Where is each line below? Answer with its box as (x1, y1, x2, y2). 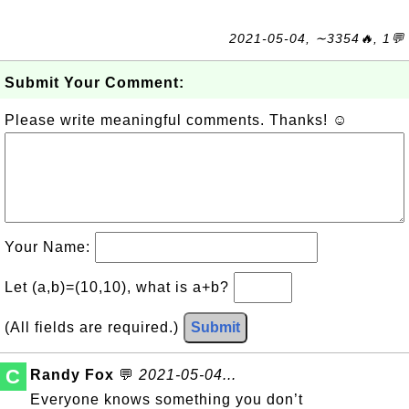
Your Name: (5, 239, 95, 255)
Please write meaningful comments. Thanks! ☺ (5, 112, 348, 128)
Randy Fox (30, 367, 114, 383)
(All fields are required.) (5, 320, 184, 335)
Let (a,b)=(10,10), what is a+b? (5, 279, 234, 295)
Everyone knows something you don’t (30, 392, 303, 407)
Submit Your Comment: (5, 75, 184, 90)
